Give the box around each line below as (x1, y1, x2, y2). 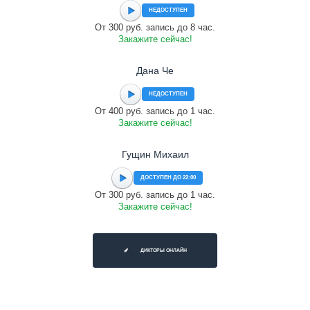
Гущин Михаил (121, 149, 189, 160)
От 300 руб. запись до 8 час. (95, 22, 215, 33)
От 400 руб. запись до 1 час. (95, 106, 215, 116)
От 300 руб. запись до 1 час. (95, 190, 215, 200)
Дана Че (136, 65, 174, 76)
